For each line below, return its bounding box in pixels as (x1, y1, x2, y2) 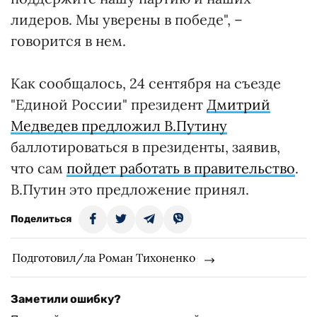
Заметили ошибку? (11, 292, 121, 306)
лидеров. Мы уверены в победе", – (11, 11, 243, 28)
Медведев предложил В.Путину (11, 117, 227, 134)
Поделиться (11, 213, 71, 225)
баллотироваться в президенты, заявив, (11, 138, 280, 156)
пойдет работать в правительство (67, 159, 295, 177)
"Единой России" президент (11, 96, 207, 113)
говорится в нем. (11, 32, 126, 50)
